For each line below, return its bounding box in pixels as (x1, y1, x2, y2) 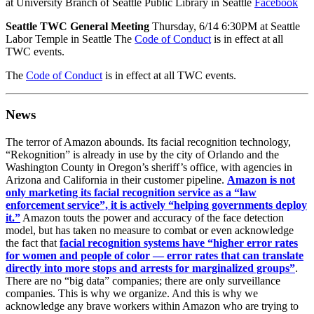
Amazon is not (227, 174, 295, 186)
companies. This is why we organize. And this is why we (6, 287, 258, 300)
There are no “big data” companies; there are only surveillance (6, 275, 280, 287)
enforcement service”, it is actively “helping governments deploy (6, 199, 307, 212)
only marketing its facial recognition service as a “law (6, 186, 257, 199)
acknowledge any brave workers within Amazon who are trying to (6, 300, 299, 313)
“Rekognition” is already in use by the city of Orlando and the (6, 149, 279, 161)
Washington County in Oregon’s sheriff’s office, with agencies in (6, 161, 292, 174)
